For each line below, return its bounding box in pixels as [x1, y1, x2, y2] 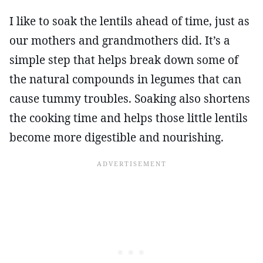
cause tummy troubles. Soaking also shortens [9, 90, 250, 106]
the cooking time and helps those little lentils [9, 110, 248, 126]
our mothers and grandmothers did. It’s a [9, 32, 230, 48]
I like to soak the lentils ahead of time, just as [9, 13, 249, 29]
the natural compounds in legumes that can [9, 71, 241, 87]
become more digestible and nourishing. [9, 129, 224, 145]
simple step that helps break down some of [9, 52, 238, 68]
